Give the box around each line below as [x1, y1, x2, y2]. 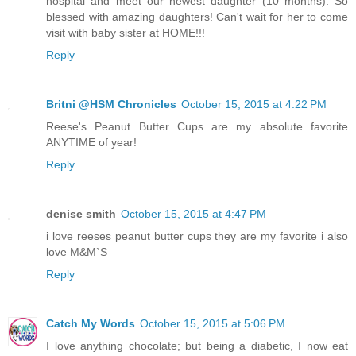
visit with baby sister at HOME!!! [46, 25, 205, 39]
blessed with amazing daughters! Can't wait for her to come [46, 10, 348, 23]
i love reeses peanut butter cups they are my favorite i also [46, 229, 348, 242]
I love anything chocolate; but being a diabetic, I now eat [46, 339, 348, 352]
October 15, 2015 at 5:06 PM [140, 316, 285, 330]
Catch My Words [46, 316, 135, 330]
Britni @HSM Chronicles [46, 97, 176, 110]
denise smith [46, 207, 116, 220]
